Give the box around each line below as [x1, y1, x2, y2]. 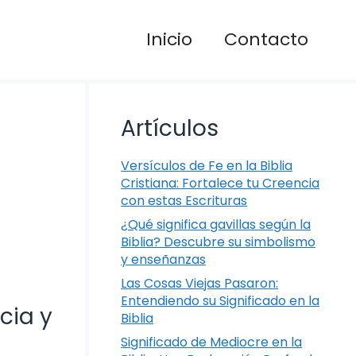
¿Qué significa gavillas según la [121, 215, 311, 234]
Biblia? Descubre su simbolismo [121, 233, 315, 251]
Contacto [224, 27, 308, 52]
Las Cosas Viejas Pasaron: [121, 274, 278, 292]
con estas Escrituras [121, 192, 247, 210]
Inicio [146, 27, 192, 52]
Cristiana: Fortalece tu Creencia [121, 174, 319, 192]
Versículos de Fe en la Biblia [121, 157, 292, 175]
